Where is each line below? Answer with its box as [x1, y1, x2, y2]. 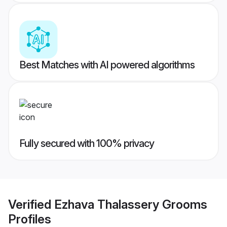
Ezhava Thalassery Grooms [54, 197, 207, 212]
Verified [8, 197, 54, 212]
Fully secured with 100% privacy [19, 137, 154, 150]
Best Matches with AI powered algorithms [19, 59, 195, 71]
